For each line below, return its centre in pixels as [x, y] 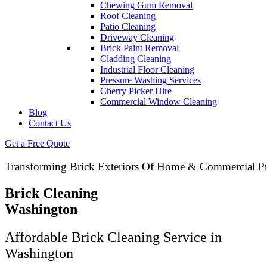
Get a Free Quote [37, 143]
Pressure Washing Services [150, 80]
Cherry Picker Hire [136, 91]
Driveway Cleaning [137, 37]
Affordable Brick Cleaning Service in [113, 237]
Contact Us [50, 123]
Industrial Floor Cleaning [147, 69]
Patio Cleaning [128, 27]
